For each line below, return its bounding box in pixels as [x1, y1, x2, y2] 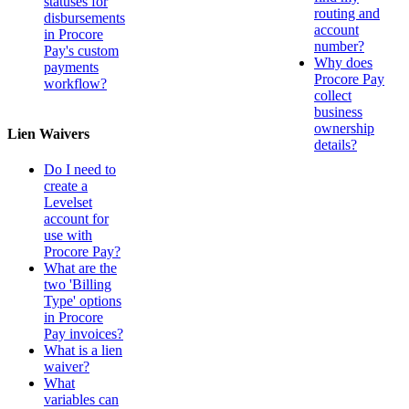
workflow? [44, 75, 107, 91]
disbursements [44, 9, 125, 26]
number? [314, 38, 364, 55]
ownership [314, 121, 374, 137]
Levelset [44, 194, 92, 211]
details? [314, 137, 357, 153]
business [314, 104, 362, 121]
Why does [314, 55, 372, 71]
